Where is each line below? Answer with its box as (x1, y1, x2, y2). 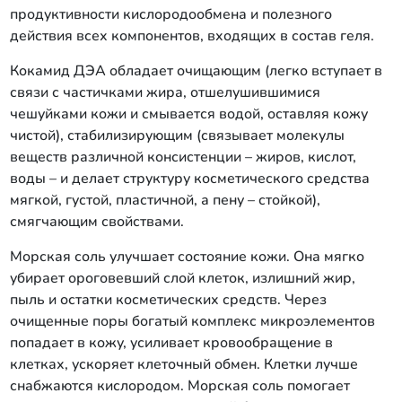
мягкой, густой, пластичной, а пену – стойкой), (9, 190, 320, 210)
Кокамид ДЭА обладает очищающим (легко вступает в (9, 61, 382, 81)
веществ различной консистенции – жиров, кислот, (9, 147, 356, 167)
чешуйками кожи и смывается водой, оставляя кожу (9, 104, 368, 124)
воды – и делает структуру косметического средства (9, 169, 370, 188)
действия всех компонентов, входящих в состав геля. (9, 26, 374, 46)
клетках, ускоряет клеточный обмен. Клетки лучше (9, 354, 358, 374)
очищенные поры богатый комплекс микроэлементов (9, 311, 375, 331)
